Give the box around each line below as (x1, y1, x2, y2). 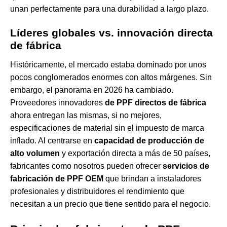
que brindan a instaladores (103, 174, 201, 183)
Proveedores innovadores (10, 98, 105, 107)
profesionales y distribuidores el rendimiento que (10, 187, 184, 196)
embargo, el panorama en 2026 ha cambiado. (10, 86, 173, 95)
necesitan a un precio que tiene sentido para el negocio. (10, 200, 211, 209)
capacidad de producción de (94, 136, 204, 145)
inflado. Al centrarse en (10, 136, 94, 145)
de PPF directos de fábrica (105, 98, 206, 107)
